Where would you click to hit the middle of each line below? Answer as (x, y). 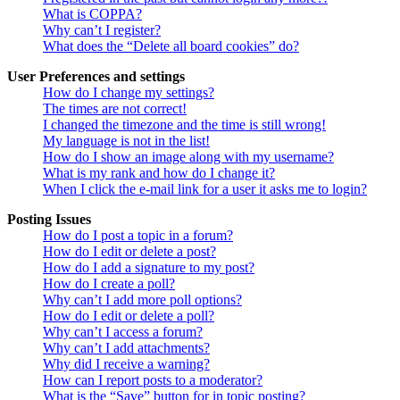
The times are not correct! (115, 108)
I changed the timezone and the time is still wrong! (184, 125)
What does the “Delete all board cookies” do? (171, 46)
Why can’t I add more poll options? (142, 300)
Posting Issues (49, 219)
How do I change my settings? (129, 92)
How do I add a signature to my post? (149, 267)
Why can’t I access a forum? (123, 332)
